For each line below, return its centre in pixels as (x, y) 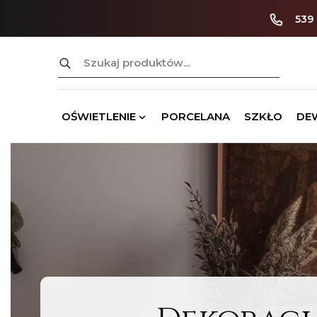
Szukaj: (77, 58)
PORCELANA (196, 116)
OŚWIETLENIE (99, 116)
